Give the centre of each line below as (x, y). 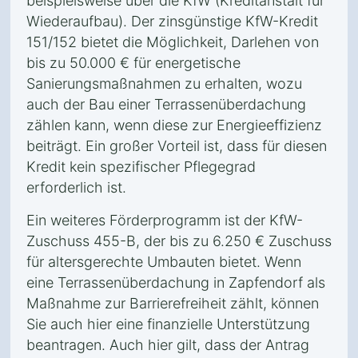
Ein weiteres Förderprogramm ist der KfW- (165, 220)
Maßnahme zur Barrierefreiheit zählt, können (173, 303)
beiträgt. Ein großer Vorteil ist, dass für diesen (177, 146)
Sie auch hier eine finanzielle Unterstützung (168, 324)
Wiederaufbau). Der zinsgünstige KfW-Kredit (172, 21)
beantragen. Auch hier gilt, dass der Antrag (168, 345)
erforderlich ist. (76, 187)
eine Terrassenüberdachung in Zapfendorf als (176, 282)
